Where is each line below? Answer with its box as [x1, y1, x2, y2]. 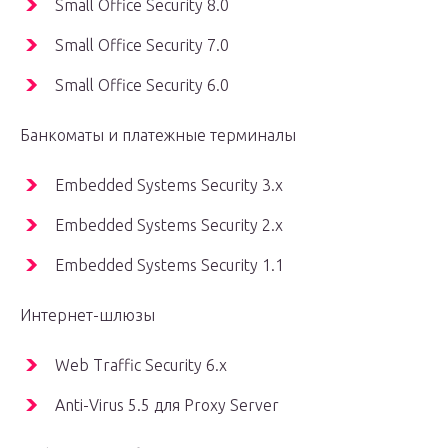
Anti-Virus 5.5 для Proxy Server [55, 396, 279, 415]
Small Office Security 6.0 [55, 76, 229, 95]
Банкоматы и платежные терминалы [20, 126, 296, 145]
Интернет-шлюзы [20, 306, 155, 325]
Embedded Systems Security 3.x [55, 176, 283, 195]
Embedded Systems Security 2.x [55, 216, 283, 235]
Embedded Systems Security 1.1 [55, 256, 284, 275]
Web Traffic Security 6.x [55, 356, 227, 375]
